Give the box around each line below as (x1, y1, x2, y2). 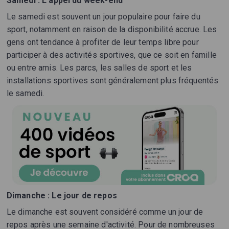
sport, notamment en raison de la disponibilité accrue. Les (6, 25, 217, 35)
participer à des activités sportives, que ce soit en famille (6, 50, 217, 60)
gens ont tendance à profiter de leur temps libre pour (6, 37, 199, 48)
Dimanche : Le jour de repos (6, 191, 117, 201)
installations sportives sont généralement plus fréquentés (6, 76, 219, 86)
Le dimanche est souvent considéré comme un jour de (6, 207, 203, 217)
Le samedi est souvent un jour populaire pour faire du (6, 12, 200, 22)
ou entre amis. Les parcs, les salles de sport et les (6, 63, 192, 73)
